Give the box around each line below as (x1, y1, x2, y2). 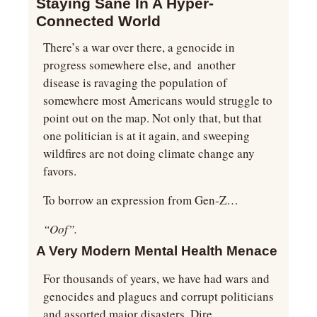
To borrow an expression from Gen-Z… (43, 191, 238, 208)
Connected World (36, 12, 161, 29)
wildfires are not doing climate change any (43, 144, 255, 161)
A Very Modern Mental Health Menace (36, 243, 277, 258)
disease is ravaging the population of (43, 74, 227, 91)
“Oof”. (43, 220, 77, 237)
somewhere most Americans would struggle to (43, 91, 272, 108)
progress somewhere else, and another (43, 56, 236, 73)
